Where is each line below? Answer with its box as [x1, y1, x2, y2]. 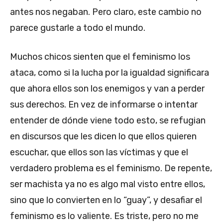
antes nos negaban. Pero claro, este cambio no [10, 6, 202, 17]
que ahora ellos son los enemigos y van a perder [10, 83, 205, 94]
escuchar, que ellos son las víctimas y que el [10, 146, 188, 158]
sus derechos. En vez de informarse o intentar [10, 99, 198, 110]
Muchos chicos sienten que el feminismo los [10, 51, 190, 62]
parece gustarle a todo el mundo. [10, 22, 145, 33]
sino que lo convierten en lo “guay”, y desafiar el [10, 194, 202, 206]
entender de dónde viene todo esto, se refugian [10, 114, 206, 126]
